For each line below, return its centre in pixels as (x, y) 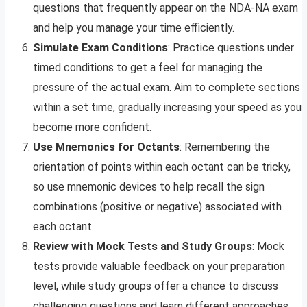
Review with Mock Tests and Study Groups (143, 246)
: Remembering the (225, 147)
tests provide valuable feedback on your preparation (159, 266)
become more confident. (92, 127)
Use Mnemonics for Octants (106, 147)
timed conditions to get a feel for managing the (148, 67)
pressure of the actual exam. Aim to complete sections (167, 87)
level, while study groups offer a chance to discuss (156, 286)
